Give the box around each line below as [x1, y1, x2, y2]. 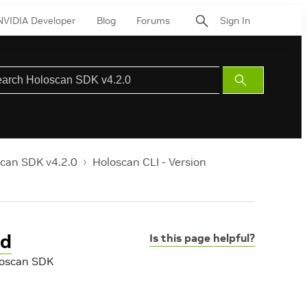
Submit [242, 75, 271, 85]
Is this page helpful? [149, 231, 255, 245]
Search [242, 91, 271, 101]
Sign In [220, 14, 250, 27]
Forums [136, 14, 170, 27]
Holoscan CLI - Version [93, 155, 206, 169]
